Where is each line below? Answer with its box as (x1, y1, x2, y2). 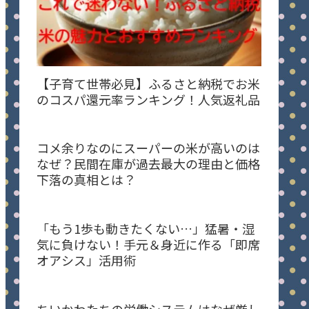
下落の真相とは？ (37, 170, 136, 189)
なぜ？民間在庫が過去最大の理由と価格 (37, 154, 260, 173)
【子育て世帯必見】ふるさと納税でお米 (37, 74, 260, 92)
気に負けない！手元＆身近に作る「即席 (37, 235, 260, 253)
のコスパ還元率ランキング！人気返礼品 (37, 90, 260, 108)
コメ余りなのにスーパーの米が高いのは (37, 139, 260, 157)
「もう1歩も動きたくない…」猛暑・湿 (37, 219, 255, 237)
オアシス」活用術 (37, 251, 136, 269)
